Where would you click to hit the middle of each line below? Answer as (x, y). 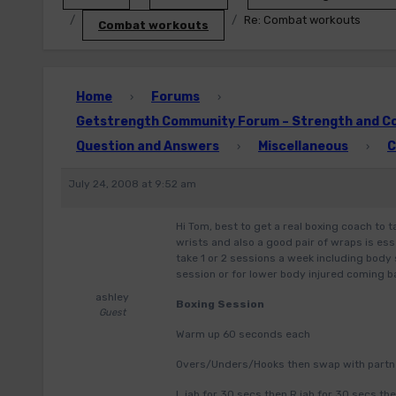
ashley (112, 297)
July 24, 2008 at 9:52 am (132, 184)
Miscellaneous (303, 146)
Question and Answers (148, 146)
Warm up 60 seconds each (243, 334)
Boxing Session (220, 304)
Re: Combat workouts (302, 20)
